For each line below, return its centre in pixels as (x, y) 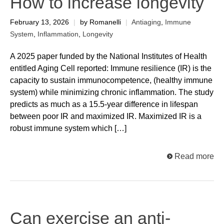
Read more (194, 156)
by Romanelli (100, 22)
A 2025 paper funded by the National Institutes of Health (108, 56)
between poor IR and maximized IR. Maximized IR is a (106, 116)
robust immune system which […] (68, 128)
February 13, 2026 (40, 22)
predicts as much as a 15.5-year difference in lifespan (104, 104)
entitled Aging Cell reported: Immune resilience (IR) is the (111, 68)
